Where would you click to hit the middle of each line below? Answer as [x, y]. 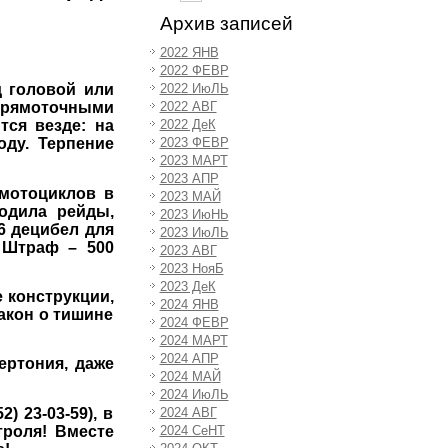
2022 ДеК [187, 124]
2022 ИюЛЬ [194, 88]
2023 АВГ [188, 250]
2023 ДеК [187, 286]
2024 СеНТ [192, 430]
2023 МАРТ [193, 160]
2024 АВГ [188, 412]
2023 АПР [189, 178]
